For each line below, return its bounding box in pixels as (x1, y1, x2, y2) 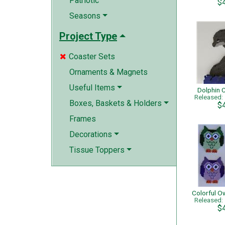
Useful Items (69, 83, 115, 92)
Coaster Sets (68, 52, 115, 61)
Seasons (69, 11, 100, 21)
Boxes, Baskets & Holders (69, 98, 162, 108)
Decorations (69, 130, 112, 139)
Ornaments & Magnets (69, 67, 148, 77)
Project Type (59, 30, 117, 42)
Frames (69, 114, 96, 124)
